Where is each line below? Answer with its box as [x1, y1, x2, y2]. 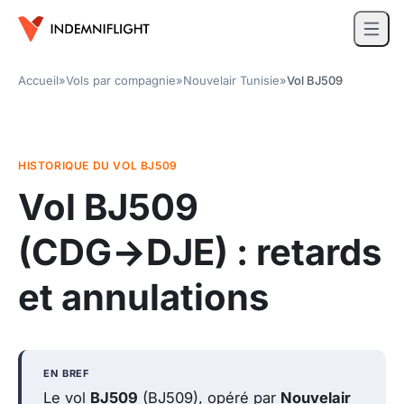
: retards [228, 230, 381, 274]
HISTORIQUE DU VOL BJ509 [18, 159, 178, 172]
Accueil [18, 73, 59, 87]
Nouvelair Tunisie [183, 73, 280, 87]
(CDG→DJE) [18, 230, 228, 274]
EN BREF [43, 367, 90, 381]
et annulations [18, 275, 269, 319]
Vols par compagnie [66, 73, 176, 87]
